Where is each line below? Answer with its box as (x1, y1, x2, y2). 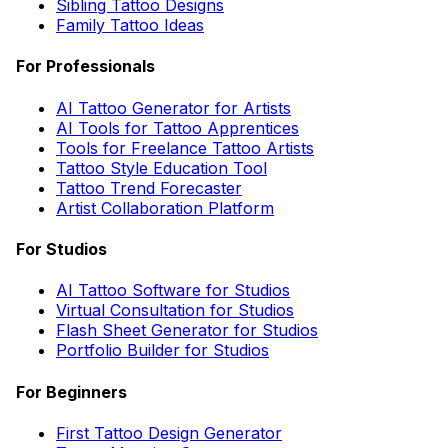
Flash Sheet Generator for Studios (56, 320, 318, 341)
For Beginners (16, 381, 127, 402)
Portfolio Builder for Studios (56, 340, 269, 361)
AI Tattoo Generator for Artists (56, 97, 291, 118)
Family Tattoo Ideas (56, 15, 204, 36)
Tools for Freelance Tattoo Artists (56, 137, 314, 158)
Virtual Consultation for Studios (56, 300, 294, 321)
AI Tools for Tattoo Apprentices (56, 117, 299, 138)
